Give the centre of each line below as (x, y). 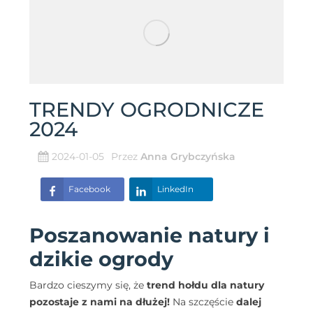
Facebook (89, 189)
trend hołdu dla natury (205, 285)
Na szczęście (203, 301)
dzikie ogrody (101, 259)
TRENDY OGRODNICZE (147, 109)
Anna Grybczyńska (188, 156)
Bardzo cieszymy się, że (88, 285)
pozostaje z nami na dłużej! (100, 301)
